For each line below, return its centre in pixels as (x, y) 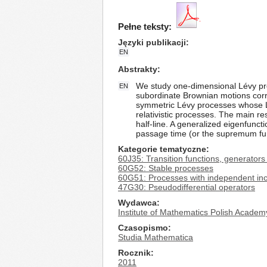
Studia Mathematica (156, 237)
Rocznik (134, 253)
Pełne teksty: (145, 27)
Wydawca (137, 203)
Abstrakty (138, 69)
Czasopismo (143, 228)
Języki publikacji (152, 42)
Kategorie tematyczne (162, 149)
